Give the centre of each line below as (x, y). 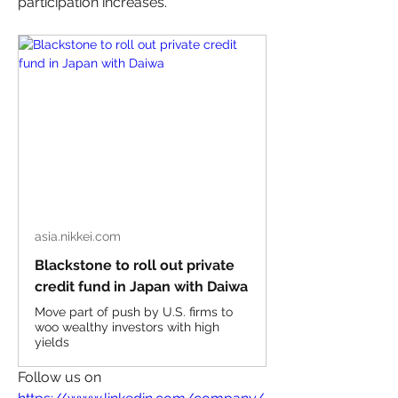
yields (52, 342)
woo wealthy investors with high (127, 327)
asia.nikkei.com (78, 236)
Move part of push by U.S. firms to (134, 312)
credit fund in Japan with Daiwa (141, 287)
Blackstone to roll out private (135, 265)
